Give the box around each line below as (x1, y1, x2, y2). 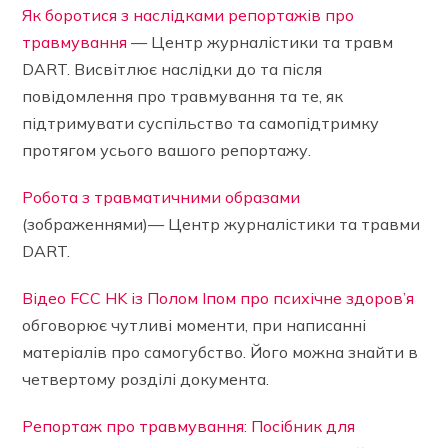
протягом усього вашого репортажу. (22, 140, 312, 160)
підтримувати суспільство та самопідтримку (22, 113, 380, 133)
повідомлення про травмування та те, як (22, 86, 344, 106)
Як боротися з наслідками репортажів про (22, 5, 355, 25)
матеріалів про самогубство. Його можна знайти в (22, 342, 419, 362)
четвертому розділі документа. (22, 369, 270, 389)
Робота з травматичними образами (22, 187, 301, 207)
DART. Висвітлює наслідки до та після (22, 59, 323, 79)
